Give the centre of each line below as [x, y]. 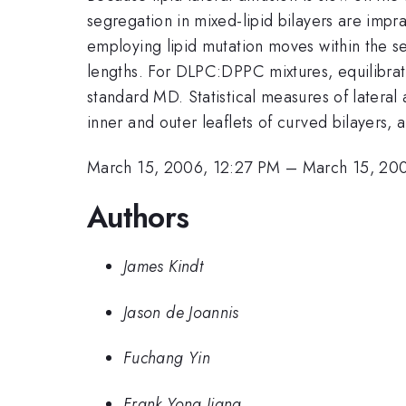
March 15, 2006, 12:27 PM [184, 168]
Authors [138, 217]
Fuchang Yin [167, 358]
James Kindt [163, 267]
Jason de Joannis [181, 312]
